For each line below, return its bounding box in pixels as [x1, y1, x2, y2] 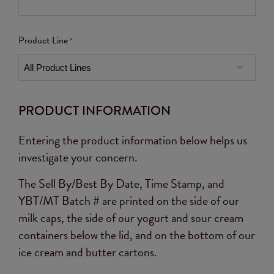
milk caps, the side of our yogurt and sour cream [18, 209, 243, 227]
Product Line [18, 33, 68, 48]
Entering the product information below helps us [18, 131, 247, 149]
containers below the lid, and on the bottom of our [18, 226, 255, 244]
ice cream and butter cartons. [18, 243, 157, 261]
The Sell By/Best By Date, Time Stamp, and [18, 174, 224, 193]
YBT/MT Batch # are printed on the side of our [18, 191, 239, 210]
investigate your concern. [18, 148, 138, 166]
